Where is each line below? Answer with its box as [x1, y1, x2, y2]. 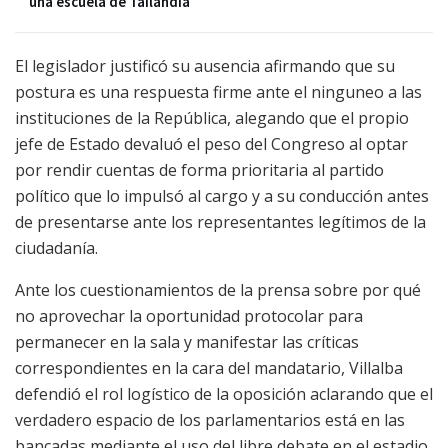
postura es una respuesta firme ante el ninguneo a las [15, 80, 422, 103]
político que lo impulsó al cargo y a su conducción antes [15, 184, 429, 207]
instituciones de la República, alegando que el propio [15, 106, 409, 129]
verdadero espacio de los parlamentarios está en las [15, 408, 405, 431]
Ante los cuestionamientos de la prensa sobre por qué [15, 278, 421, 301]
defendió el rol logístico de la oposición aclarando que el [15, 382, 433, 405]
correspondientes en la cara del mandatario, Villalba [15, 356, 403, 379]
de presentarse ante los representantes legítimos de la [15, 210, 426, 233]
